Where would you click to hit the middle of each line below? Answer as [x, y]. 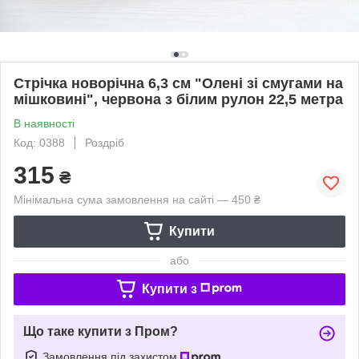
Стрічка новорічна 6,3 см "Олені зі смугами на [178, 83]
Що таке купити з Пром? [101, 331]
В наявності [44, 123]
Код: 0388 [39, 142]
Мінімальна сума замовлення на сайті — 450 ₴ [137, 199]
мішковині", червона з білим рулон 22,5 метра [178, 99]
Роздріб [105, 142]
